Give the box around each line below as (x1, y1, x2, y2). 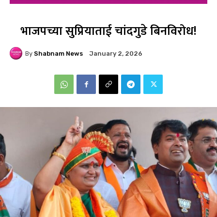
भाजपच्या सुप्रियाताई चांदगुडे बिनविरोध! (20, 21, 197, 42)
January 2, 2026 (89, 50, 142, 58)
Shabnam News (34, 49, 83, 57)
